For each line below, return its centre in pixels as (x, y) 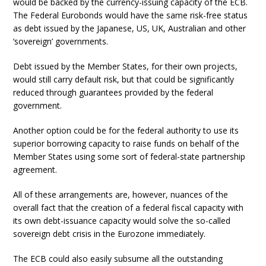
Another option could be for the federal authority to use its (126, 130)
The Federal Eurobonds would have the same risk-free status (131, 15)
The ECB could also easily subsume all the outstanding (118, 259)
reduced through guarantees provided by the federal (113, 92)
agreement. (35, 170)
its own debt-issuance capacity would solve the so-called (122, 221)
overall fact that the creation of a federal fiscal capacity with (129, 208)
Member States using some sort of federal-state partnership (129, 156)
